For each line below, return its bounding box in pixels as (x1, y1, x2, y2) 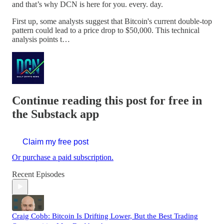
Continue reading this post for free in (12, 93, 202, 107)
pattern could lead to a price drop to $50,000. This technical (12, 25, 199, 34)
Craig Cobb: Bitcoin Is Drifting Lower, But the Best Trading (12, 211, 198, 220)
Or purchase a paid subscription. (12, 152, 113, 161)
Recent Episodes (12, 169, 64, 178)
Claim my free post (22, 137, 88, 146)
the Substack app (12, 107, 99, 120)
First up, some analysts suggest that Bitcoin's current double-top (12, 16, 212, 25)
